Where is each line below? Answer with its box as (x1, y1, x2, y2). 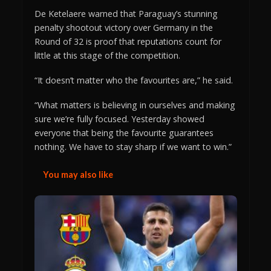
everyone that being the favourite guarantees (34, 127, 214, 139)
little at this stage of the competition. (34, 50, 180, 62)
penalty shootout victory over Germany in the (34, 22, 213, 34)
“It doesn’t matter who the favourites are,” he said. (34, 74, 233, 87)
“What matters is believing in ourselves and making (34, 99, 235, 111)
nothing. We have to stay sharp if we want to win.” (34, 141, 232, 153)
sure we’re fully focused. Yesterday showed (34, 113, 204, 125)
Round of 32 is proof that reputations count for (34, 36, 221, 48)
